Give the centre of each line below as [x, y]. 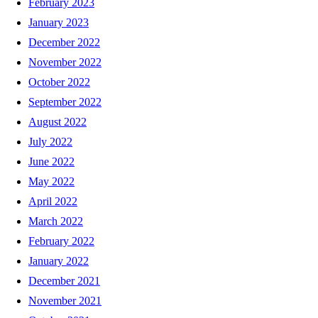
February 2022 [61, 241]
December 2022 [64, 42]
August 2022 [57, 121]
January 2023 [59, 22]
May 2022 [51, 181]
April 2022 [53, 201]
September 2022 [65, 102]
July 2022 [50, 141]
